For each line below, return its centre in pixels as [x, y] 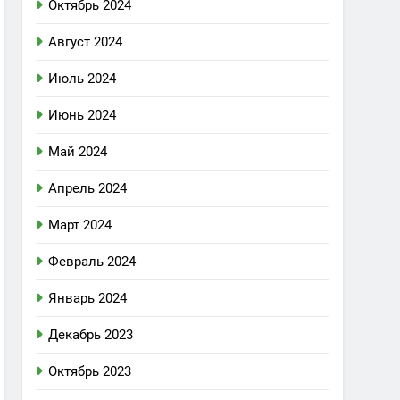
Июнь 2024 [83, 115]
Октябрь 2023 [90, 371]
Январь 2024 [88, 298]
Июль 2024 [83, 79]
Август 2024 [86, 42]
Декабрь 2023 [91, 335]
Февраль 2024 [92, 262]
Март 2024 [80, 225]
